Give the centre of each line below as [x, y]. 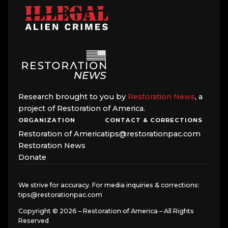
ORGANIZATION [47, 120]
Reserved [34, 220]
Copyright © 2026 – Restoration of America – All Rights [106, 211]
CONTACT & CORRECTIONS [154, 120]
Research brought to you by [73, 97]
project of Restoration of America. [82, 109]
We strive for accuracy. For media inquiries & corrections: [109, 185]
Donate [32, 158]
